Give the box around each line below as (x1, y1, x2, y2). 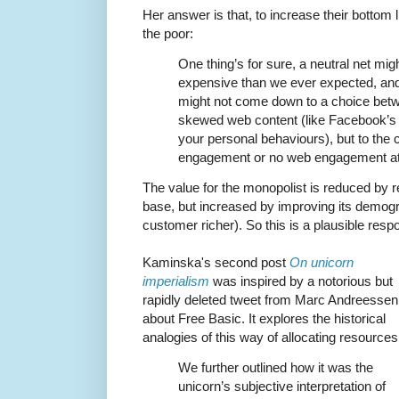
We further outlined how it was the (178, 360, 373, 376)
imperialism (142, 273, 209, 289)
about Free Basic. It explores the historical (142, 311, 386, 327)
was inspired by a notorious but (209, 273, 393, 289)
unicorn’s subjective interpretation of (178, 379, 386, 395)
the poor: (142, 25, 193, 41)
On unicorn (289, 255, 354, 271)
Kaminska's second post (142, 255, 289, 271)
